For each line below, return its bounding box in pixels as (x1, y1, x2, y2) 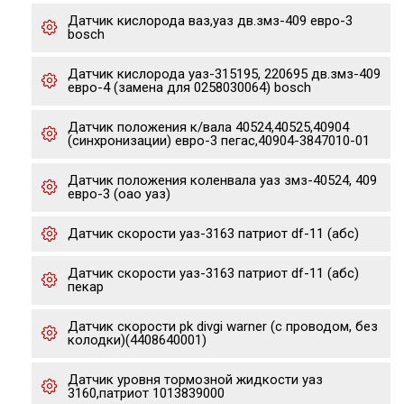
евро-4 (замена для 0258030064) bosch (68, 79, 311, 96)
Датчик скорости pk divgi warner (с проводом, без (68, 318, 378, 335)
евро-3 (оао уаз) (68, 186, 170, 202)
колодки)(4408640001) (68, 332, 207, 348)
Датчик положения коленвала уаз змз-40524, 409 (68, 172, 377, 188)
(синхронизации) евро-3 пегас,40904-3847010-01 (68, 133, 370, 149)
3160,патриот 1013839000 (68, 385, 225, 401)
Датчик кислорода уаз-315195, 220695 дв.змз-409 (68, 66, 381, 82)
